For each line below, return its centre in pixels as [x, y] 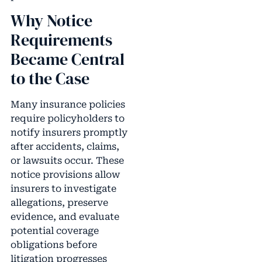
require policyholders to [67, 119]
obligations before [54, 245]
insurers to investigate [63, 189]
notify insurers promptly [69, 133]
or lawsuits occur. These [67, 161]
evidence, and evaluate [65, 217]
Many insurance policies [68, 105]
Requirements [61, 40]
